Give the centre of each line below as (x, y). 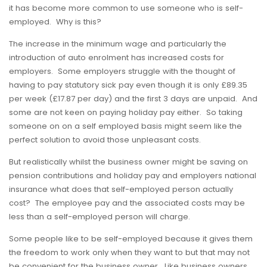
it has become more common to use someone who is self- (126, 8)
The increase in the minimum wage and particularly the (118, 44)
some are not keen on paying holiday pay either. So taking (126, 112)
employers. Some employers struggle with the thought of (122, 71)
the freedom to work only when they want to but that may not (129, 252)
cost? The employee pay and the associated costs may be (127, 203)
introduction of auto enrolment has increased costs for (117, 58)
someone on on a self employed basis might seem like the (125, 126)
